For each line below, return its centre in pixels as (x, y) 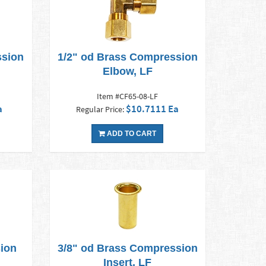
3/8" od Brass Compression (127, 248)
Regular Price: (101, 110)
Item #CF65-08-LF (128, 96)
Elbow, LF (127, 72)
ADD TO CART (131, 134)
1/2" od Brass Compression (127, 57)
